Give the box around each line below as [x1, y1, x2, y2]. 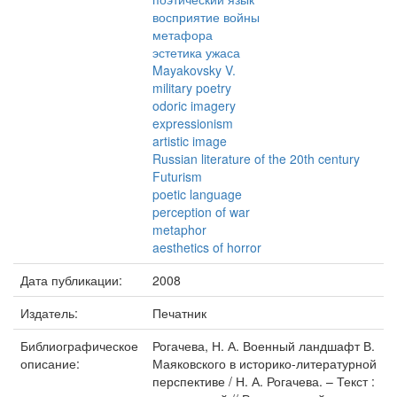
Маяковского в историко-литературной [152, 354, 377, 372]
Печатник [152, 304, 206, 322]
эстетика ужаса [152, 43, 240, 61]
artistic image [152, 132, 227, 150]
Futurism [152, 167, 202, 185]
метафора [152, 26, 213, 43]
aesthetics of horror [152, 238, 261, 256]
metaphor [152, 221, 206, 238]
